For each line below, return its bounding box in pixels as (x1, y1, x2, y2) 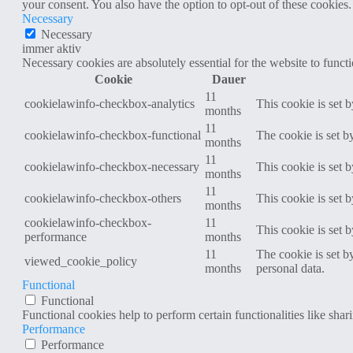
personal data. (256, 261, 325, 275)
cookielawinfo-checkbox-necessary (24, 159, 199, 173)
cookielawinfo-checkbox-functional (24, 128, 201, 142)
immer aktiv (22, 41, 81, 55)
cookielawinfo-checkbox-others (24, 191, 181, 205)
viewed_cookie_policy (24, 254, 137, 268)
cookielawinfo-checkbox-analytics (24, 96, 195, 110)
